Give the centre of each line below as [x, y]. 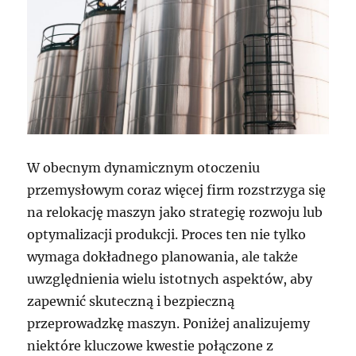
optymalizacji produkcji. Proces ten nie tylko [167, 235]
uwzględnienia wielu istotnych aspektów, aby [170, 279]
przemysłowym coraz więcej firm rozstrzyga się [177, 190]
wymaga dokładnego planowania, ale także [163, 257]
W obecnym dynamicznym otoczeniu [144, 168]
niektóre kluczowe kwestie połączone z [151, 346]
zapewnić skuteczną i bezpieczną [131, 302]
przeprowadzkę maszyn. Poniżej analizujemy [169, 324]
